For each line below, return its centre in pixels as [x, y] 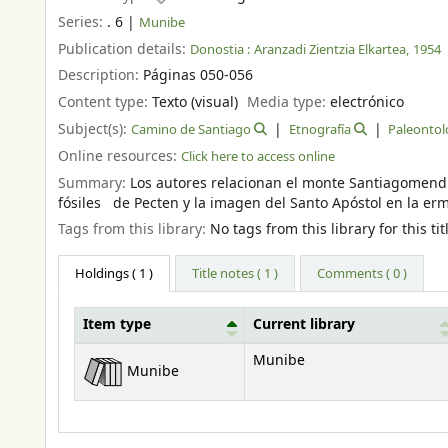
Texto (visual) [195, 103]
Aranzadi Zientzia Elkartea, [331, 49]
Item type [117, 324]
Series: [82, 22]
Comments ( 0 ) [362, 273]
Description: [100, 76]
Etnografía [319, 129]
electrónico [367, 103]
